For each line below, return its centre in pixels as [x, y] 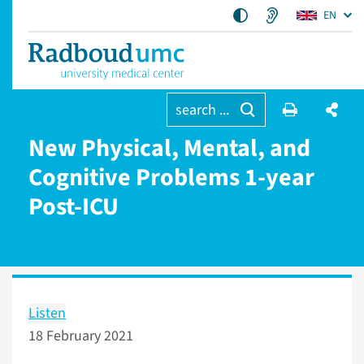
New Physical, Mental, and [169, 148]
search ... [202, 110]
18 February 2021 [81, 336]
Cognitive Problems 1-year [171, 178]
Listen [47, 313]
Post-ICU [74, 207]
